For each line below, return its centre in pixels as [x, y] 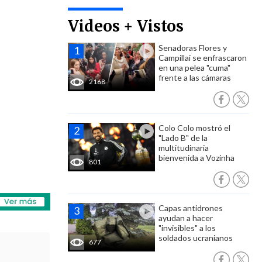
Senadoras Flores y [193, 48]
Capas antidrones [191, 208]
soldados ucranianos [196, 238]
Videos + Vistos [126, 26]
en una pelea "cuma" [194, 68]
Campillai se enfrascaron [203, 58]
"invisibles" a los [187, 228]
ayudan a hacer [186, 218]
